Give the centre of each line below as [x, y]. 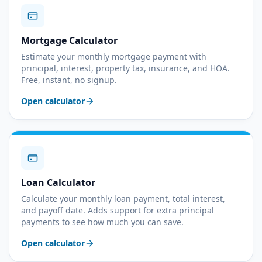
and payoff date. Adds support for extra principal [118, 210]
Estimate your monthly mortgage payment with [114, 56]
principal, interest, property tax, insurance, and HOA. [125, 68]
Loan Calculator [58, 182]
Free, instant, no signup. [69, 80]
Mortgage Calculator [69, 40]
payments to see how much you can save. [102, 222]
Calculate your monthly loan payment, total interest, [123, 199]
